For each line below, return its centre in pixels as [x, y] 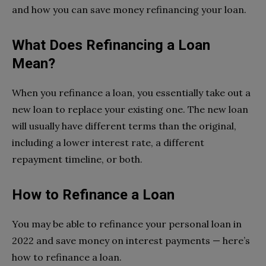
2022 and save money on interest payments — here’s [131, 241]
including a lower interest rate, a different [108, 143]
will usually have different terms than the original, [124, 126]
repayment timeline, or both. [77, 159]
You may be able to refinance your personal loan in [127, 224]
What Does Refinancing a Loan [111, 45]
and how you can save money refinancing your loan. [129, 10]
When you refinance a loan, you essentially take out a [131, 93]
